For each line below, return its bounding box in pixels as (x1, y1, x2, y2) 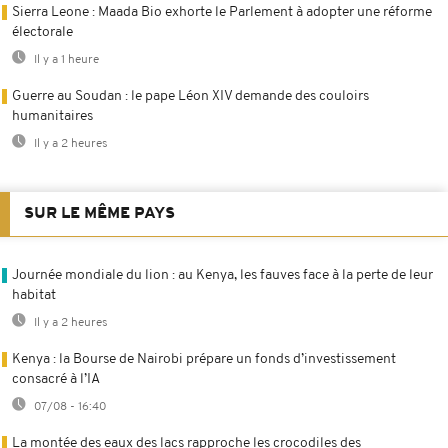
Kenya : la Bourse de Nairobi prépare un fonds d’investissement (12, 351, 396, 367)
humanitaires (12, 108, 93, 124)
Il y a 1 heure (31, 53, 99, 66)
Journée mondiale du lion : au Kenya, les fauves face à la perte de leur (12, 267, 433, 283)
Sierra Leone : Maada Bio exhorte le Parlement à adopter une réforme (12, 4, 432, 20)
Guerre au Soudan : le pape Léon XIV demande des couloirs (12, 88, 369, 104)
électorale (12, 24, 73, 40)
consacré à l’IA (12, 371, 100, 387)
